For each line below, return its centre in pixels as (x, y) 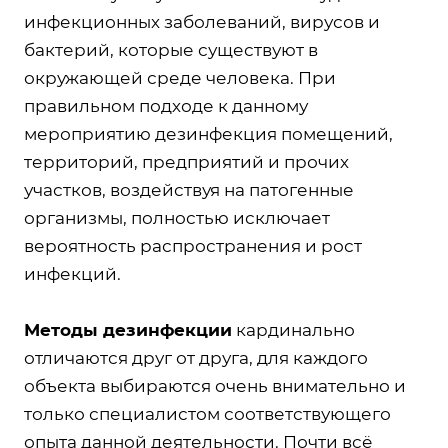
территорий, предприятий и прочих (186, 162)
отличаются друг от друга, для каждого (196, 358)
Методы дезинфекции (128, 330)
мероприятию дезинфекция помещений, (208, 134)
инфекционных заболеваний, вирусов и (202, 22)
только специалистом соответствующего (207, 414)
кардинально (293, 330)
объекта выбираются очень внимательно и (215, 386)
